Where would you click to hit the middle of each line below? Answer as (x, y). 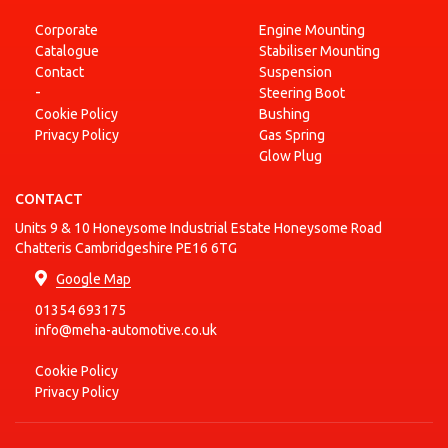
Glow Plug (290, 156)
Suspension (295, 72)
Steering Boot (302, 93)
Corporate (66, 30)
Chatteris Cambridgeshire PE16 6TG (126, 248)
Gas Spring (292, 135)
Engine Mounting (312, 30)
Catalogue (67, 51)
